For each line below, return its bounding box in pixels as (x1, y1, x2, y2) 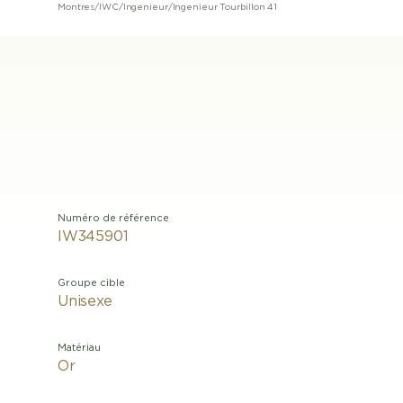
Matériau (58, 343, 101, 353)
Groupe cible (58, 278, 125, 288)
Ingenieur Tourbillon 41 (172, 3, 278, 12)
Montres (58, 3, 95, 12)
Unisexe (58, 294, 112, 309)
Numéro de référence (58, 213, 169, 223)
